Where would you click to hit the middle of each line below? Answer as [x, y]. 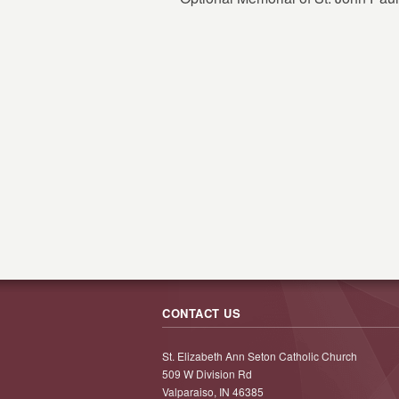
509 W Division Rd [207, 374]
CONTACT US [201, 313]
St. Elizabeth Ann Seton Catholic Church [260, 356]
